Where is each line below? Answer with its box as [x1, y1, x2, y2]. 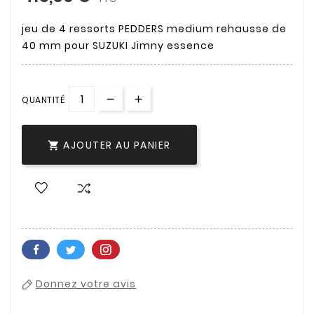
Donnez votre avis [36, 277, 136, 292]
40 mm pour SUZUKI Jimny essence [22, 38, 214, 53]
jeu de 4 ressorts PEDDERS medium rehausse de [22, 21, 287, 36]
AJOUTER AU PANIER [63, 137, 171, 152]
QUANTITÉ [22, 93, 64, 106]
